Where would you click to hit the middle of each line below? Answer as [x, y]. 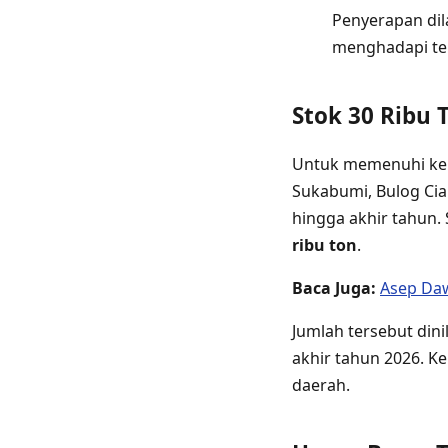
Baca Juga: [334, 287]
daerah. [321, 384]
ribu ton [324, 244]
